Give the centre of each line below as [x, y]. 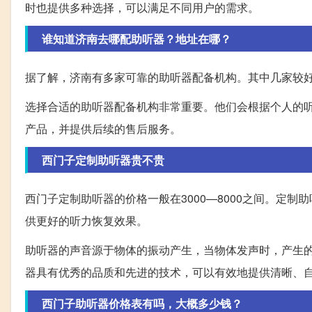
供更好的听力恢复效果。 [86, 221]
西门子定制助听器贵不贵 [103, 160]
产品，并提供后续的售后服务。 [103, 129]
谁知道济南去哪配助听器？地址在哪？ [136, 39]
